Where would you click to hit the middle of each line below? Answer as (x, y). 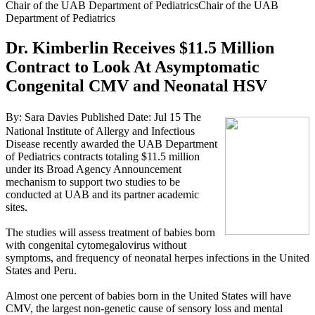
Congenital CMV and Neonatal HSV (136, 85)
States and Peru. (41, 270)
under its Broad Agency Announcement (94, 169)
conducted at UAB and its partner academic (102, 194)
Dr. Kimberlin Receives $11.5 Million (140, 47)
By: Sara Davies (42, 117)
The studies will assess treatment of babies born (110, 232)
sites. (17, 207)
